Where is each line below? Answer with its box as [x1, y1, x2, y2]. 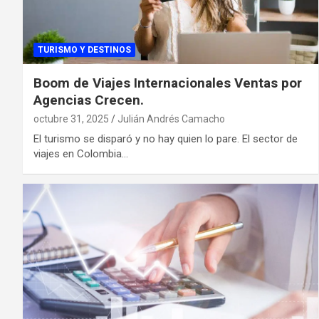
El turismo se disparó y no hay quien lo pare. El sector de [33, 132, 298, 145]
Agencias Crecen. [33, 91, 144, 108]
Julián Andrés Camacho [117, 113, 225, 125]
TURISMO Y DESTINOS [38, 44, 131, 55]
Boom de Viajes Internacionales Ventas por [33, 74, 302, 91]
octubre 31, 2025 [33, 113, 109, 125]
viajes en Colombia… [33, 147, 128, 160]
